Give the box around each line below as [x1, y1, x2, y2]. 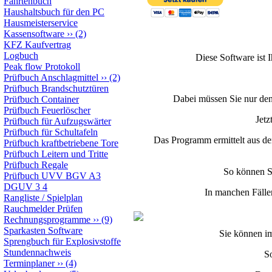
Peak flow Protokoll [4, 61, 80, 72]
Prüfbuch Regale [4, 160, 68, 170]
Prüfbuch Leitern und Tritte [4, 149, 108, 159]
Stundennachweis [4, 247, 71, 257]
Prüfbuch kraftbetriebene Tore [4, 138, 118, 148]
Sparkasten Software [4, 225, 83, 236]
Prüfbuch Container [4, 94, 79, 104]
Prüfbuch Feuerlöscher [4, 105, 90, 115]
